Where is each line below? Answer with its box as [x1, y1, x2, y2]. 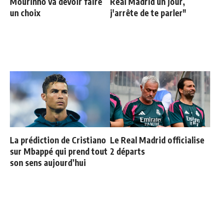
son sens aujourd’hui [10, 157, 86, 168]
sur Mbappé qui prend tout [10, 146, 108, 157]
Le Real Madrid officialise [110, 135, 204, 146]
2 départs [110, 146, 145, 157]
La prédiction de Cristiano [10, 135, 106, 146]
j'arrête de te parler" [110, 7, 186, 19]
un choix [10, 7, 40, 19]
